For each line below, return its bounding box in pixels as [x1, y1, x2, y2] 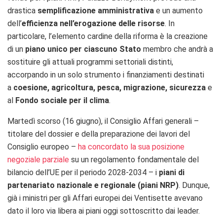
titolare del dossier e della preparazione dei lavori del [7, 129, 190, 139]
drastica [7, 6, 37, 16]
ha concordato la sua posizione [78, 142, 184, 152]
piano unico [25, 44, 68, 54]
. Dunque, [179, 181, 210, 190]
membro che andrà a [141, 44, 213, 54]
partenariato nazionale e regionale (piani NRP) [7, 181, 179, 190]
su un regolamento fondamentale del [69, 155, 199, 165]
